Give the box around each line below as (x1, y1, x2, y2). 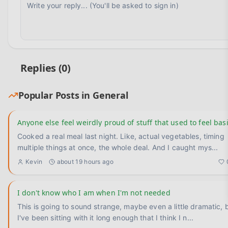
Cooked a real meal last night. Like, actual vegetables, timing (17, 132, 224, 140)
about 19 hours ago (56, 158, 113, 165)
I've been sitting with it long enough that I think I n (17, 213, 187, 222)
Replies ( (20, 61, 62, 75)
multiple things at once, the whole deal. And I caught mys (17, 143, 212, 152)
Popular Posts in (18, 89, 93, 101)
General (92, 89, 128, 101)
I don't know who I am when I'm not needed (17, 188, 170, 197)
